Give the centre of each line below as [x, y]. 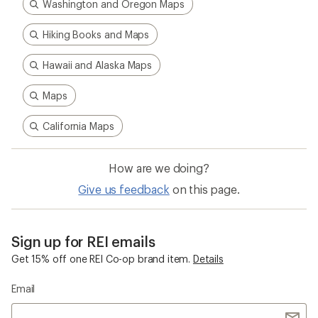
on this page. [206, 189]
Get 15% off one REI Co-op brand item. [101, 259]
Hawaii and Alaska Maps [98, 65]
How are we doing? [159, 168]
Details [208, 259]
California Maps [78, 126]
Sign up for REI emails [83, 241]
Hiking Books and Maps [96, 34]
